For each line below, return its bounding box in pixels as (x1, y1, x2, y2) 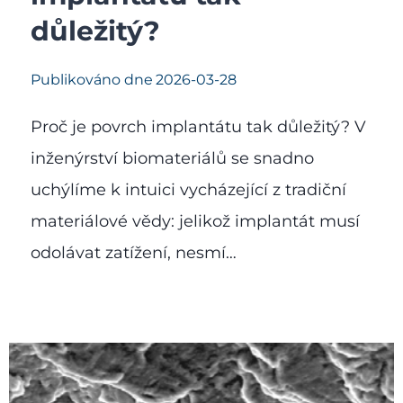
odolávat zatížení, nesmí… (31, 242, 237, 263)
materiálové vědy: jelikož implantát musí (31, 210, 360, 231)
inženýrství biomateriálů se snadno (31, 148, 314, 168)
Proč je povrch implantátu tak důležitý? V (31, 116, 366, 137)
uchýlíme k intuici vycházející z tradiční (31, 179, 346, 200)
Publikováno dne (31, 70, 153, 88)
